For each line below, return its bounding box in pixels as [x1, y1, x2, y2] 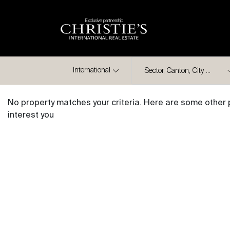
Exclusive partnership [84, 18, 123, 23]
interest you [8, 111, 54, 120]
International [73, 67, 110, 74]
